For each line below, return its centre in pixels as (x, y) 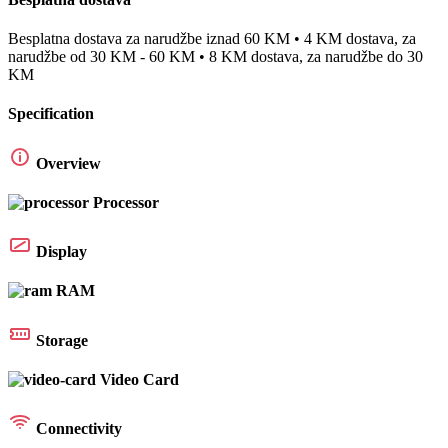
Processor (126, 202)
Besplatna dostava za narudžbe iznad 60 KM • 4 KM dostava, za (212, 38)
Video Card (139, 379)
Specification (51, 114)
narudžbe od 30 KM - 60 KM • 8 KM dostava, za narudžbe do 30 (215, 56)
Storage (62, 340)
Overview (68, 163)
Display (61, 252)
